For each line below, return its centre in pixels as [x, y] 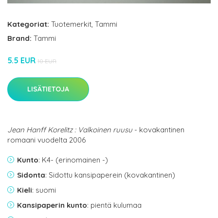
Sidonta [31, 175]
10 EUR [47, 61]
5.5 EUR [22, 60]
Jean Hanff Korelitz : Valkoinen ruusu [70, 129]
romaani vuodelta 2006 [46, 140]
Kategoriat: [28, 24]
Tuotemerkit [71, 24]
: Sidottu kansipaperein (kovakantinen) [110, 175]
